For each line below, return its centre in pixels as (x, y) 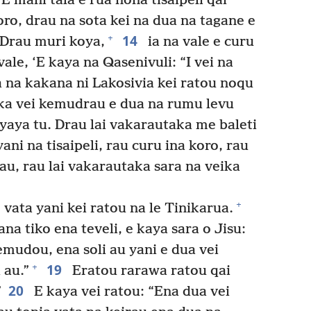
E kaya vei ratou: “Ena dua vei (130, 292)
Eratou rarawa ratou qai (149, 271)
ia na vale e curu (199, 42)
